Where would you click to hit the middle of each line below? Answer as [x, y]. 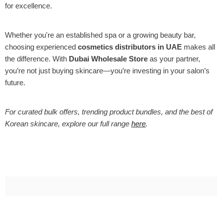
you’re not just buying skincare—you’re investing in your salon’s [107, 71]
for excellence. [28, 6]
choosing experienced [41, 47]
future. [15, 83]
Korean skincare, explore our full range [68, 124]
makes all [198, 47]
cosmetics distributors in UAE [130, 47]
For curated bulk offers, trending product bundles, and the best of [109, 112]
